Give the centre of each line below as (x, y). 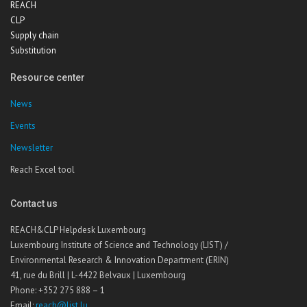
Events (23, 125)
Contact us (34, 203)
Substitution (33, 50)
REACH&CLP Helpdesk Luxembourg (78, 230)
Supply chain (35, 35)
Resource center (48, 77)
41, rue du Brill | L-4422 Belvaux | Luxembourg (98, 275)
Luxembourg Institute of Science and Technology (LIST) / (119, 245)
